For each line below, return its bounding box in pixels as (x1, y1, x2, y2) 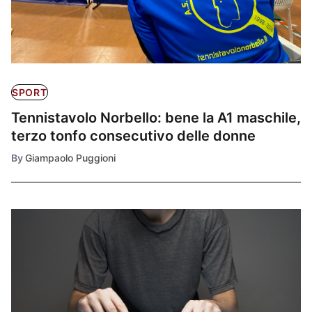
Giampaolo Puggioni (25, 152, 116, 164)
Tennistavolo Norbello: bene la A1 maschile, (11, 109, 301, 127)
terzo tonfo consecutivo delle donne (11, 127, 256, 145)
